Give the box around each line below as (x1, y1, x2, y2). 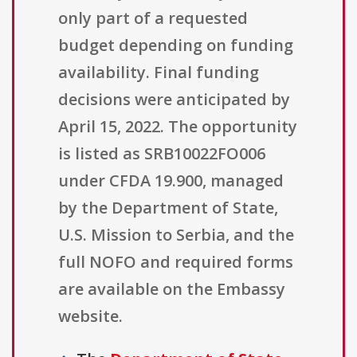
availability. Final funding (58, 61, 259, 84)
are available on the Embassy (58, 278, 285, 300)
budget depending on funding (58, 34, 293, 57)
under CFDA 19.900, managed (58, 170, 284, 192)
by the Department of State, (58, 197, 278, 219)
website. (58, 305, 123, 328)
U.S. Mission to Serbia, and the (58, 224, 294, 246)
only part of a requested (58, 7, 248, 29)
